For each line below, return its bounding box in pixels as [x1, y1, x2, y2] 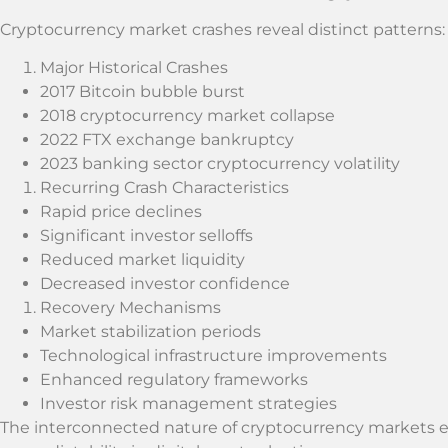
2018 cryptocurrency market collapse [40, 106, 335, 126]
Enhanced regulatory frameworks [40, 370, 308, 390]
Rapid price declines [40, 202, 202, 222]
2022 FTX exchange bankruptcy [40, 130, 294, 150]
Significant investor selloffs [40, 226, 253, 246]
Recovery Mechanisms [40, 298, 221, 318]
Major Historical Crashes [40, 58, 228, 78]
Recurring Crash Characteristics [40, 178, 289, 198]
